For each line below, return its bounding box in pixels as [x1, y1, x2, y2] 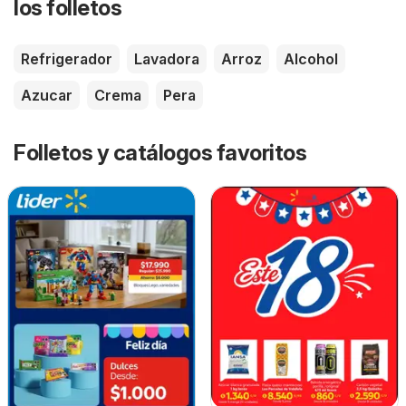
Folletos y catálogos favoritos [14, 140, 306, 167]
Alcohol [284, 50, 338, 69]
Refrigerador [21, 50, 112, 69]
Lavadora [134, 50, 199, 69]
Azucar [21, 86, 72, 105]
